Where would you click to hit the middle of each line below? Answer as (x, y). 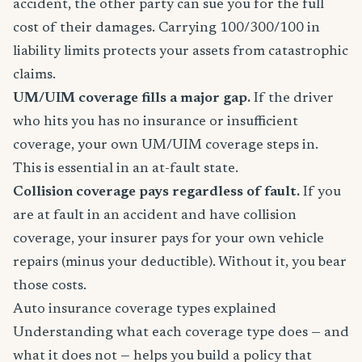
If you (320, 192)
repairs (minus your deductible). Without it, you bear (180, 262)
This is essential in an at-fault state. (126, 168)
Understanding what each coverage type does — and (181, 333)
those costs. (50, 286)
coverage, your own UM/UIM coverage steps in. (166, 145)
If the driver (292, 98)
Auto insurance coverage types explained (145, 309)
